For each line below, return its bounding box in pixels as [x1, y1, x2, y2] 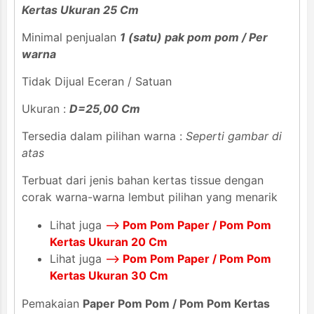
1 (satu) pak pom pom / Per [120, 29, 268, 44]
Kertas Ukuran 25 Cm [22, 2, 139, 17]
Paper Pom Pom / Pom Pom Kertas [83, 296, 270, 310]
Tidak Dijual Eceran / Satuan [22, 74, 172, 88]
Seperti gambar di [186, 128, 282, 143]
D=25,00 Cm [69, 101, 140, 116]
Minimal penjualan [22, 29, 120, 44]
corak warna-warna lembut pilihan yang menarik [22, 189, 278, 204]
